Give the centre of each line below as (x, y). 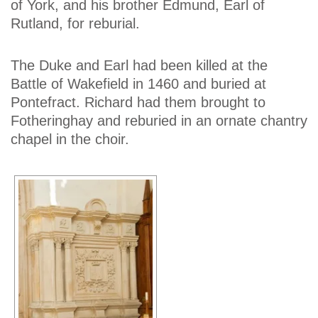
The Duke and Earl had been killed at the (139, 66)
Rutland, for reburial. (75, 23)
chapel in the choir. (70, 139)
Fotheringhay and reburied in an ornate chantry (159, 121)
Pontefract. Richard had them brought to (138, 103)
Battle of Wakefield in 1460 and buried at (138, 84)
